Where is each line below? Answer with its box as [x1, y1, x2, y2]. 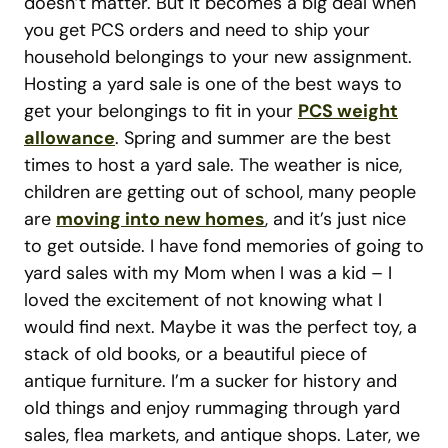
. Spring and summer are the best [115, 126, 391, 150]
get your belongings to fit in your [24, 99, 298, 123]
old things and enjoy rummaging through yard [24, 396, 400, 420]
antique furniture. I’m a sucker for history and [24, 369, 397, 393]
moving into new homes [56, 207, 265, 231]
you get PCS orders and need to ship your [24, 18, 370, 42]
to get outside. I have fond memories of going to [24, 234, 424, 258]
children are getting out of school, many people [24, 180, 416, 204]
